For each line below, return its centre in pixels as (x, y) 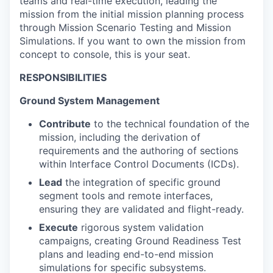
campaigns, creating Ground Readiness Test (140, 241)
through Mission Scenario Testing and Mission (125, 27)
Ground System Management (90, 101)
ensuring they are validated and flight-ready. (141, 209)
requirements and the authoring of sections (139, 151)
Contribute (65, 124)
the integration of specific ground (141, 182)
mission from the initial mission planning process (132, 14)
